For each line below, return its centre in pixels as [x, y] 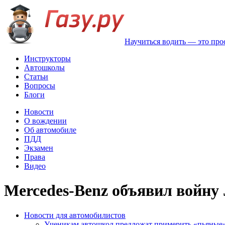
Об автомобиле [50, 130]
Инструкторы [47, 59]
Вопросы [40, 86]
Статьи [36, 77]
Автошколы [44, 68]
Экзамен [39, 148]
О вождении [45, 121]
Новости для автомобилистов [75, 215]
